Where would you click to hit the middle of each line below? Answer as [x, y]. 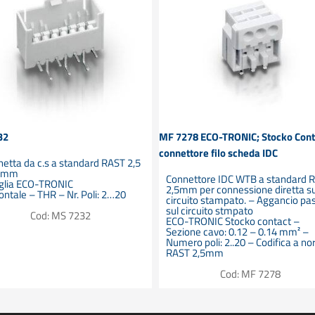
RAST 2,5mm [195, 252]
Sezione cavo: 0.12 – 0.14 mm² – [238, 231]
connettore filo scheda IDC [219, 153]
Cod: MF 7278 [251, 274]
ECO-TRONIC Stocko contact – [233, 221]
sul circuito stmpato [210, 210]
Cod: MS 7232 [61, 215]
